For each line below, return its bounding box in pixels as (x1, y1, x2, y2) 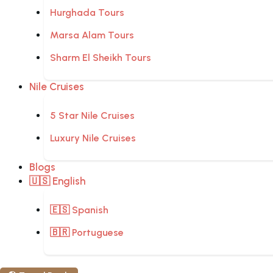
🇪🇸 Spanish (50, 204, 108, 216)
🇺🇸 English (29, 175, 85, 188)
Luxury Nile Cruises (50, 132, 136, 144)
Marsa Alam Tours (50, 29, 134, 41)
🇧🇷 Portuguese (50, 227, 124, 239)
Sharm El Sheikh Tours (50, 52, 151, 64)
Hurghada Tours (50, 7, 124, 19)
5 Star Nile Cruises (50, 110, 135, 122)
